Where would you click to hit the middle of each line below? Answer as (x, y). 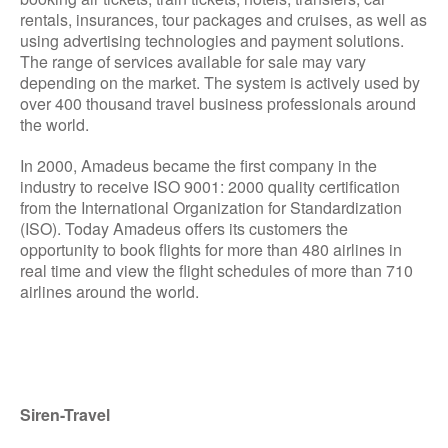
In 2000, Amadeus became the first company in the (198, 165)
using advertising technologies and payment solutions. (212, 40)
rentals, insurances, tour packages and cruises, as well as (223, 19)
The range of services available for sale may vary (193, 61)
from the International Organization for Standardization (211, 207)
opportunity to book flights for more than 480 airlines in (211, 249)
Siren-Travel (65, 414)
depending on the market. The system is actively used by (220, 82)
